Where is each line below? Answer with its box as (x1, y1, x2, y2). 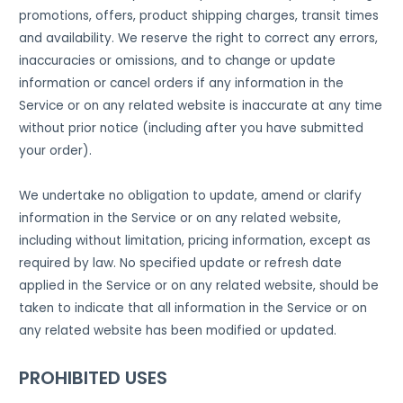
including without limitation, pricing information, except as (19, 231, 372, 249)
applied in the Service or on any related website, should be (19, 276, 380, 294)
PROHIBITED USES (19, 364, 168, 390)
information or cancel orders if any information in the (19, 74, 345, 92)
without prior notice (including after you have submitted (19, 119, 364, 137)
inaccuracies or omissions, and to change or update (19, 51, 336, 69)
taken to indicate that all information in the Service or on (19, 299, 368, 317)
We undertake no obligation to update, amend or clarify (19, 186, 363, 204)
